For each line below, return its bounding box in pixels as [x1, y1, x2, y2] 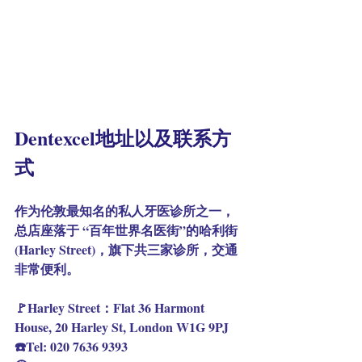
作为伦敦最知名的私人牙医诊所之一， [15, 201, 234, 221]
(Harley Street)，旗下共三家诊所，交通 [15, 240, 238, 259]
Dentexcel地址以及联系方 [15, 124, 231, 153]
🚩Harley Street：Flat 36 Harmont [15, 298, 208, 318]
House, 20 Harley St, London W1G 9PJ [15, 318, 229, 337]
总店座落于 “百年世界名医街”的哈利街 [15, 221, 241, 240]
